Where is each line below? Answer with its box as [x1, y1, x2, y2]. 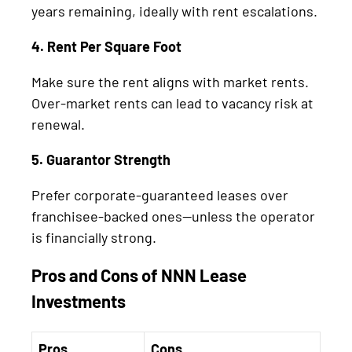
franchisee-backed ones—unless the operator [31, 207, 315, 225]
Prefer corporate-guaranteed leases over [31, 185, 288, 203]
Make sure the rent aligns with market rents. [31, 72, 309, 90]
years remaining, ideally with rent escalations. [31, 2, 317, 20]
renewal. [31, 115, 85, 133]
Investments [31, 290, 126, 311]
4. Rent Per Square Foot [31, 37, 181, 55]
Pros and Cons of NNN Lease [31, 264, 247, 285]
